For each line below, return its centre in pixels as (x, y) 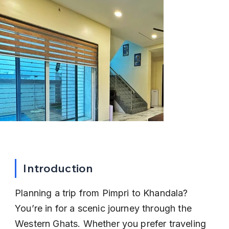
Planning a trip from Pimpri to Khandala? (103, 193)
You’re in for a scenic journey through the (105, 208)
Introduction (58, 168)
